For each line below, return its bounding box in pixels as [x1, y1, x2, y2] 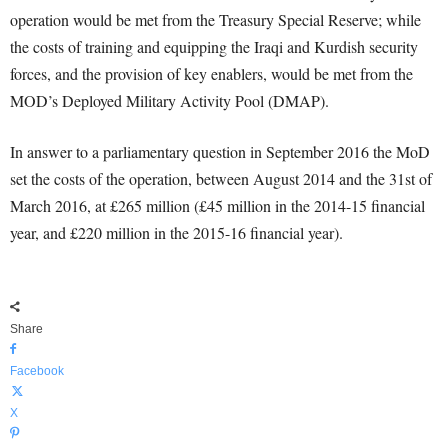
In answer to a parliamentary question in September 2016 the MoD [10, 141, 430, 162]
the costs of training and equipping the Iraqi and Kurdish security [10, 36, 418, 57]
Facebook [10, 364, 64, 378]
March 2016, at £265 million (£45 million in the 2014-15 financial [10, 195, 425, 216]
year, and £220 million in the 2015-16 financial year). [10, 222, 343, 243]
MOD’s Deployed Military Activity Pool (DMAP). [10, 90, 329, 111]
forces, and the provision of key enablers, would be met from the [10, 63, 413, 84]
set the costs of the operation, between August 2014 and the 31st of [10, 168, 432, 189]
